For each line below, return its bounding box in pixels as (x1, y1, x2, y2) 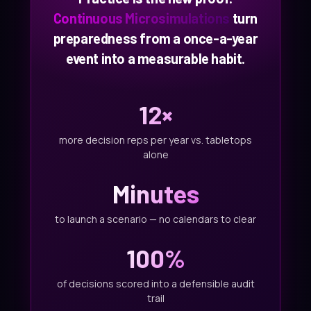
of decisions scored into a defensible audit (56, 276, 255, 290)
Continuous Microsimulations (53, 9, 230, 26)
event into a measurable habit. (65, 49, 245, 67)
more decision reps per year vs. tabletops (59, 133, 252, 146)
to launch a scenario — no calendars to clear (55, 212, 256, 226)
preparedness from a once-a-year (53, 29, 258, 47)
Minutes (112, 178, 199, 208)
